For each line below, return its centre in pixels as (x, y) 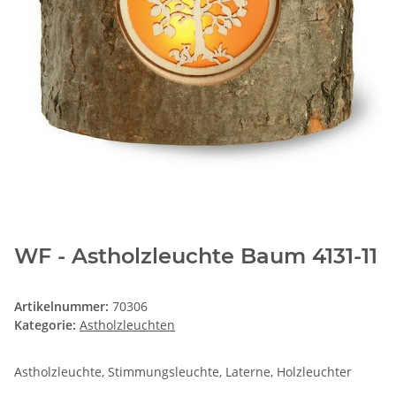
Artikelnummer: (63, 307)
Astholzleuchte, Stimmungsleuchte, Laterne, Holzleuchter (183, 372)
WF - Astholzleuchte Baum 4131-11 (196, 256)
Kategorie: (47, 325)
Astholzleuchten (127, 325)
